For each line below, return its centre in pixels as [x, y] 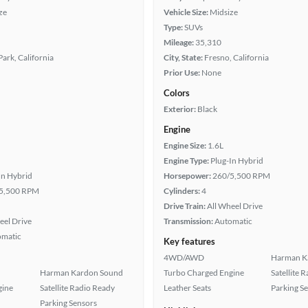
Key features [189, 241]
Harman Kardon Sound [81, 273]
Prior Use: [182, 73]
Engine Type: [186, 161]
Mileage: [179, 42]
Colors [177, 93]
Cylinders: [182, 191]
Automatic [233, 221]
